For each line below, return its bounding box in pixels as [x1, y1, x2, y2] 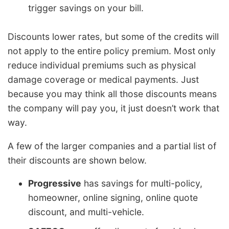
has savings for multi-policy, [81, 178, 202, 189]
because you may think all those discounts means [8, 88, 217, 100]
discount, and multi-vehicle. [28, 207, 144, 218]
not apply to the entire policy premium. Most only [8, 45, 216, 57]
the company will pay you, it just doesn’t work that [8, 103, 219, 114]
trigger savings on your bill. [28, 3, 144, 14]
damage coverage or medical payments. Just [8, 74, 199, 85]
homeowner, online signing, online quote [28, 192, 198, 203]
